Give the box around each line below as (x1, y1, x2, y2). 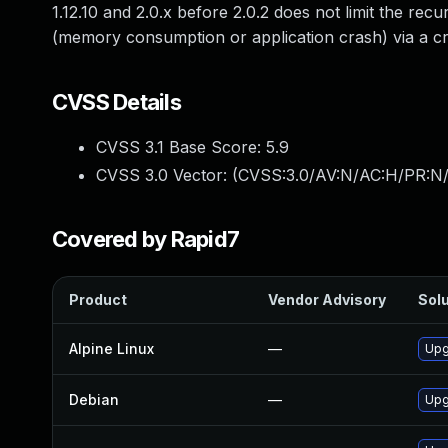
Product (69, 291, 127, 308)
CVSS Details (52, 89, 181, 115)
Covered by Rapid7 (52, 226, 240, 252)
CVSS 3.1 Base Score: (96, 137, 266, 157)
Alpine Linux (69, 340, 154, 357)
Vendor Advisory (268, 291, 386, 308)
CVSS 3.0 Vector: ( (96, 165, 238, 185)
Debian (69, 391, 119, 408)
